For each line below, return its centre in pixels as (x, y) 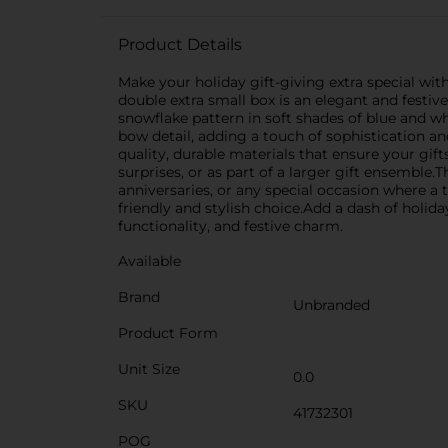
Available (149, 261)
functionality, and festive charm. (230, 226)
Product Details (180, 44)
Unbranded (331, 305)
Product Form (168, 333)
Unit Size (149, 369)
